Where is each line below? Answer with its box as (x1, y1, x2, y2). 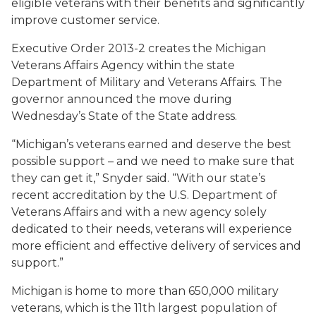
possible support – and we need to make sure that (11, 154, 295, 168)
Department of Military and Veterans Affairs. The (11, 75, 282, 89)
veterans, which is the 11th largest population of (11, 301, 277, 315)
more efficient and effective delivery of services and (11, 239, 301, 253)
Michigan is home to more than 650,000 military (11, 284, 279, 298)
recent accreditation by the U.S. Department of (11, 188, 277, 202)
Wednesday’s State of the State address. (11, 109, 237, 123)
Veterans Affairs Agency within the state (11, 59, 235, 72)
